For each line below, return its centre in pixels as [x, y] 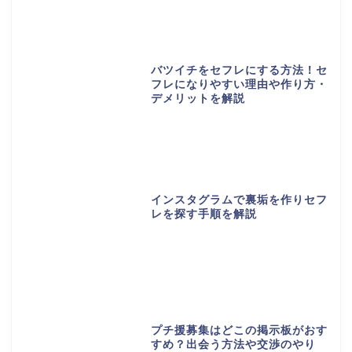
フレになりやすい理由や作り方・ [239, 84]
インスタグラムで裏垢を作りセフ [239, 200]
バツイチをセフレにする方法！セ [239, 70]
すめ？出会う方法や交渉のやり [233, 344]
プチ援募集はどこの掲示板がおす [239, 330]
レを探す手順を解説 [203, 214]
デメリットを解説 [198, 98]
